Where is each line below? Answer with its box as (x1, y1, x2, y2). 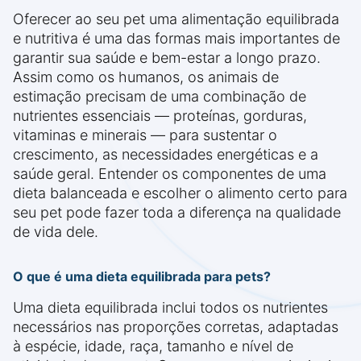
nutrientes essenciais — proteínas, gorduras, (13, 107, 307, 124)
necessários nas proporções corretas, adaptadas (13, 318, 338, 335)
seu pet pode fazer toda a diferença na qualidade (13, 204, 341, 221)
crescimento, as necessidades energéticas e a (13, 146, 318, 163)
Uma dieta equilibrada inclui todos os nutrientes (13, 299, 328, 316)
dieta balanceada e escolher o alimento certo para (13, 185, 347, 201)
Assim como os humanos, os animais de (13, 68, 279, 85)
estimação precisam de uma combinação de (13, 88, 306, 105)
